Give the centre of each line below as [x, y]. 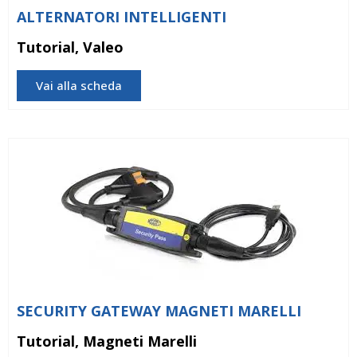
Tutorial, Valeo [70, 47]
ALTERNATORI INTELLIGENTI [122, 16]
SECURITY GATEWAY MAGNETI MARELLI [159, 310]
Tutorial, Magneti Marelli [107, 341]
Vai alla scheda [79, 85]
